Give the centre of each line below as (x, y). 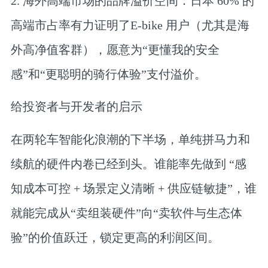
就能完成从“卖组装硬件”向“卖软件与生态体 (126, 213)
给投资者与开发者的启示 (76, 107)
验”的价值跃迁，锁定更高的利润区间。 (115, 237)
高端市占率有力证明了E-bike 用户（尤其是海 (130, 25)
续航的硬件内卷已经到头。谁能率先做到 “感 (128, 164)
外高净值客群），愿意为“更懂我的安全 (115, 49)
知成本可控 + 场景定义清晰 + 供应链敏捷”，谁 (133, 188)
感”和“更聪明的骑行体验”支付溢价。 (108, 74)
